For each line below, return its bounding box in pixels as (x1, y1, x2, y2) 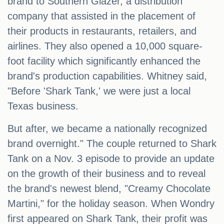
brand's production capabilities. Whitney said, (7, 70, 207, 82)
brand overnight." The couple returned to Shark (7, 138, 216, 149)
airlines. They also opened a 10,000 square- (7, 40, 202, 52)
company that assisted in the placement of (7, 10, 195, 22)
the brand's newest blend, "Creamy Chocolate (7, 183, 210, 194)
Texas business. (7, 100, 78, 112)
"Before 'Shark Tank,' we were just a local (7, 85, 190, 97)
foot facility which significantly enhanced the (7, 55, 200, 67)
